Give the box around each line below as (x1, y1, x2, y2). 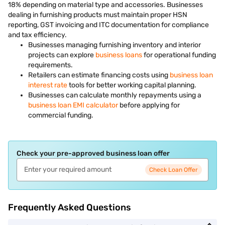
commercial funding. (28, 111, 93, 120)
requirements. (28, 61, 73, 69)
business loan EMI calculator (28, 101, 118, 109)
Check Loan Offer (149, 166, 198, 173)
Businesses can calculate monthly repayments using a (28, 91, 201, 99)
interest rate (28, 81, 67, 89)
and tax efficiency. (8, 31, 67, 39)
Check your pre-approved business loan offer (17, 149, 170, 158)
